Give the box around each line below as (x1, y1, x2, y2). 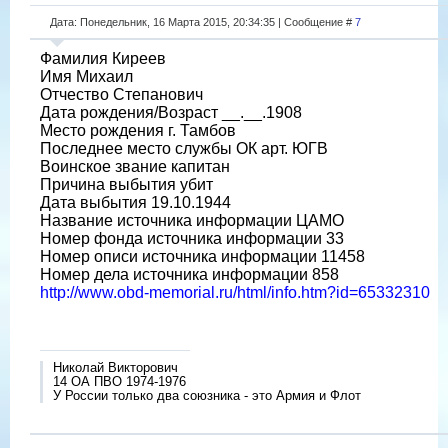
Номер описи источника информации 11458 (40, 247, 365, 265)
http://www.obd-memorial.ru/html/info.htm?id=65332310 (40, 283, 430, 301)
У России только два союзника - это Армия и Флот (53, 387, 361, 403)
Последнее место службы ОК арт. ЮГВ (40, 139, 328, 157)
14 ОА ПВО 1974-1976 (53, 373, 186, 389)
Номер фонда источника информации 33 (40, 229, 344, 247)
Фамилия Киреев (40, 49, 166, 67)
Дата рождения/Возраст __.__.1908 (40, 103, 302, 121)
